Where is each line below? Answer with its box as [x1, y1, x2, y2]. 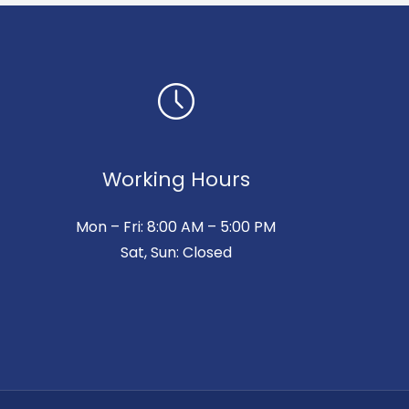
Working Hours [101, 165, 250, 194]
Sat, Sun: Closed [120, 242, 232, 264]
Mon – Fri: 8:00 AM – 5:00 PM [76, 216, 277, 238]
